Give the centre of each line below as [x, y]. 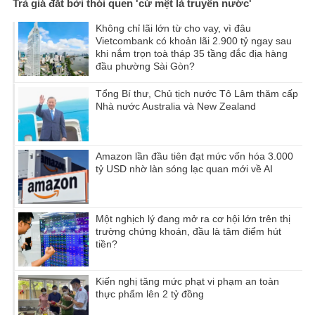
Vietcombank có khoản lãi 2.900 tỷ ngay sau [194, 41]
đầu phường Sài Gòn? [145, 66]
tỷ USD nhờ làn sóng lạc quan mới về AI [184, 169]
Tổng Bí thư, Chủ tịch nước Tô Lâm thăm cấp [197, 94]
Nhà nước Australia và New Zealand [176, 107]
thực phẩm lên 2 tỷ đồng [150, 294]
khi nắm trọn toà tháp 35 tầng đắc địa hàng [192, 54]
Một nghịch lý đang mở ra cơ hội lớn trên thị [193, 219]
